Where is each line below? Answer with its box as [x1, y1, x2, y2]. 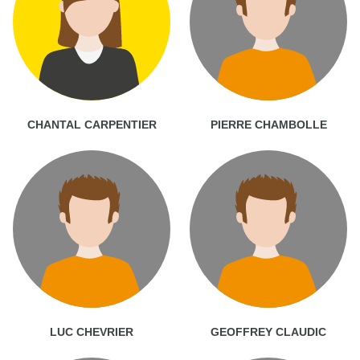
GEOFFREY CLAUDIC [211, 325, 326, 338]
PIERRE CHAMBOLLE [210, 117, 327, 131]
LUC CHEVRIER [50, 325, 133, 338]
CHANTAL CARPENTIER [27, 117, 157, 131]
